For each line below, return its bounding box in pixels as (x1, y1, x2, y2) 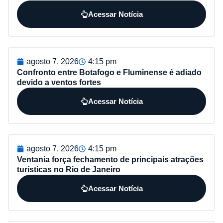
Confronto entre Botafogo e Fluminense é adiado (17, 68, 202, 77)
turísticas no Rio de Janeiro (17, 165, 120, 174)
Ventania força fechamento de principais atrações (17, 155, 204, 164)
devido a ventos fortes (17, 78, 101, 87)
